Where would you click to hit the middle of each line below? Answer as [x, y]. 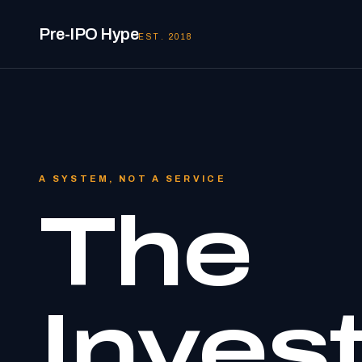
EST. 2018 [166, 37]
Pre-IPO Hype [88, 34]
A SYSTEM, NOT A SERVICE [133, 179]
